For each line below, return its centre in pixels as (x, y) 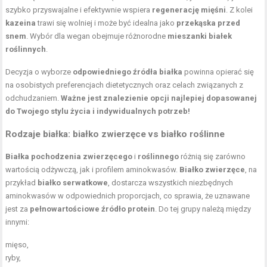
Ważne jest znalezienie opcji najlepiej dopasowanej (159, 98)
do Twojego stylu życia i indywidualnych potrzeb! (98, 111)
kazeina (21, 23)
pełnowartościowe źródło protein (93, 209)
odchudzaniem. (33, 98)
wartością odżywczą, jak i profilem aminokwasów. (93, 169)
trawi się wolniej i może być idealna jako (106, 23)
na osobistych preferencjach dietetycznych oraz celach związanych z (125, 85)
